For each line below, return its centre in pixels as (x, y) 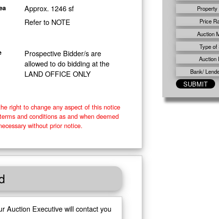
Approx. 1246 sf (49, 8)
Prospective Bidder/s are (63, 53)
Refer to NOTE (47, 22)
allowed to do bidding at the (67, 63)
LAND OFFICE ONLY (57, 73)
